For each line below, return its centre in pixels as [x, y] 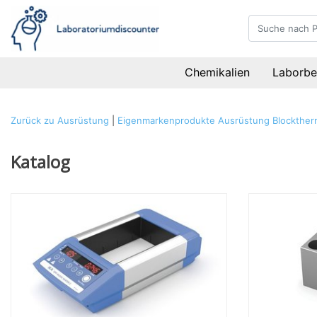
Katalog [40, 162]
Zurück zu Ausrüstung [60, 120]
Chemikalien [218, 73]
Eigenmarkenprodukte [166, 120]
